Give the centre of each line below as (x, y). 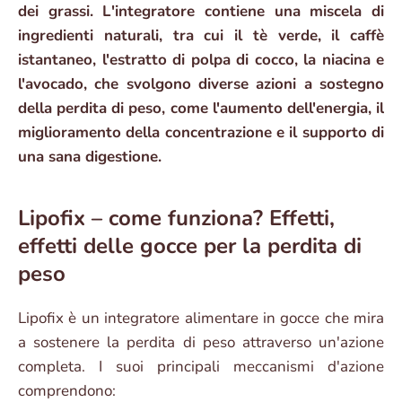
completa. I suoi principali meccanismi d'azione (201, 367)
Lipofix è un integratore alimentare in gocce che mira (201, 319)
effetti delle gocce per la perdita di (190, 246)
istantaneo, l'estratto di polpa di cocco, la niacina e (201, 60)
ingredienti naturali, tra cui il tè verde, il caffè (201, 36)
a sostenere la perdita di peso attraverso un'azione (201, 343)
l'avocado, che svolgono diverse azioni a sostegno (201, 84)
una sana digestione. (90, 157)
